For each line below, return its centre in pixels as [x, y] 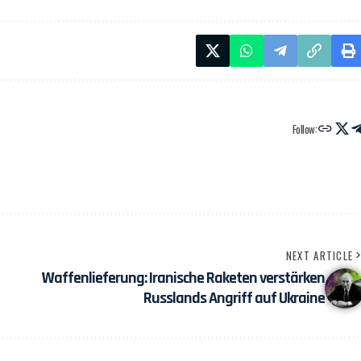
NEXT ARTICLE [320, 255]
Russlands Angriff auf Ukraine [234, 298]
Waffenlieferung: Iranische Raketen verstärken [183, 278]
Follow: [305, 129]
